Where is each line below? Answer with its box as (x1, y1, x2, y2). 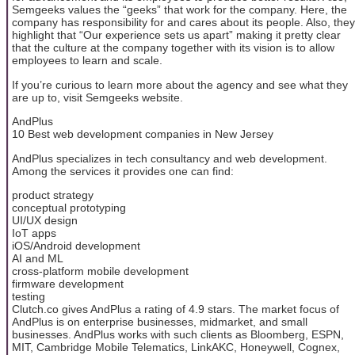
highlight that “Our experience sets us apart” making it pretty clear (12, 29, 341, 42)
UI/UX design (12, 213, 78, 227)
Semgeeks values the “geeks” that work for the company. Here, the (12, 3, 347, 17)
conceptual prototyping (12, 200, 126, 214)
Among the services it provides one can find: (12, 164, 234, 177)
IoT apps (12, 226, 56, 239)
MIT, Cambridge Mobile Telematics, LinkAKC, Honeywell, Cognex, (12, 340, 340, 353)
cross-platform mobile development (12, 264, 189, 277)
